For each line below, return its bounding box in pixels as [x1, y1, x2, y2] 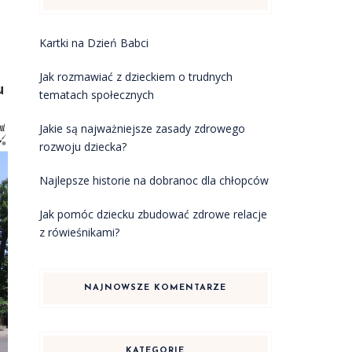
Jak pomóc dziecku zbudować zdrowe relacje [38, 207, 267, 222]
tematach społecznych [38, 87, 154, 102]
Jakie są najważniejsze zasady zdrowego [38, 121, 245, 136]
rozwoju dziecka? [38, 139, 126, 154]
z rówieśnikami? [38, 225, 119, 240]
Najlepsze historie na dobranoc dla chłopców [38, 173, 269, 188]
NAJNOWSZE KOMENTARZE [84, 284, 227, 292]
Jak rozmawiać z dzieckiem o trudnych [38, 69, 233, 84]
